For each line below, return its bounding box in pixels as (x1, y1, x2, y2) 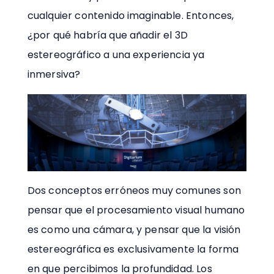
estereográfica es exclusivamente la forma (27, 242, 239, 257)
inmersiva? (27, 67, 81, 81)
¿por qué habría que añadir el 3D (27, 28, 188, 42)
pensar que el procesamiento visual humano (27, 203, 245, 218)
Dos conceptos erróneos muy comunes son (27, 183, 241, 198)
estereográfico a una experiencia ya (27, 47, 205, 62)
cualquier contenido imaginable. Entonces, (27, 8, 234, 23)
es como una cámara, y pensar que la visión (27, 223, 241, 237)
